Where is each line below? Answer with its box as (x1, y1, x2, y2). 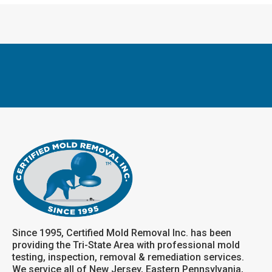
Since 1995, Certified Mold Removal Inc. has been (12, 226, 231, 239)
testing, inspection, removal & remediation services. (12, 251, 244, 263)
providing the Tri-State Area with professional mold (12, 239, 240, 251)
